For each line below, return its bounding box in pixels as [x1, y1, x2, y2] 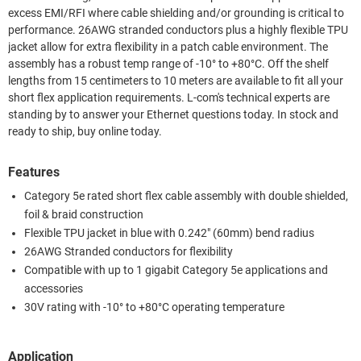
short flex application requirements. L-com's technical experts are [8, 90, 187, 105]
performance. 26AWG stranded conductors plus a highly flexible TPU [8, 23, 78, 37]
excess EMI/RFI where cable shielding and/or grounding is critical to [8, 6, 344, 20]
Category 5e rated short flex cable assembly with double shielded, [24, 189, 348, 203]
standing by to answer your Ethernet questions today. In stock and [8, 107, 277, 122]
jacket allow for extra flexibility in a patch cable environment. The [8, 39, 309, 54]
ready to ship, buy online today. [8, 124, 162, 139]
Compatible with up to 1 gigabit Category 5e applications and [24, 263, 328, 277]
